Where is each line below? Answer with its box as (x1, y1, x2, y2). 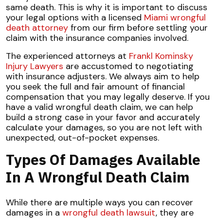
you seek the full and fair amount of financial (6, 81, 185, 92)
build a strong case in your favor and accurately (6, 111, 200, 123)
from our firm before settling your (68, 22, 208, 34)
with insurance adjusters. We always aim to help (6, 71, 200, 82)
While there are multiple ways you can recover (6, 197, 193, 208)
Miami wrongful (144, 12, 206, 23)
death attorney (6, 22, 68, 34)
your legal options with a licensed (6, 12, 144, 23)
